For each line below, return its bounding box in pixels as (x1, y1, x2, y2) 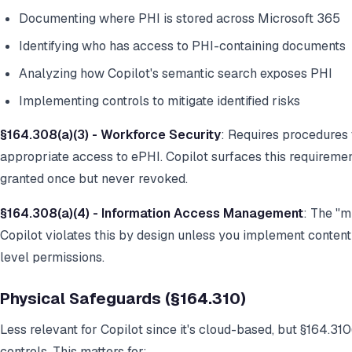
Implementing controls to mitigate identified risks (19, 93, 300, 110)
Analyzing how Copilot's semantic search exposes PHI (19, 65, 332, 82)
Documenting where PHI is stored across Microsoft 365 (19, 10, 340, 27)
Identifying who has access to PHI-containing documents (19, 38, 346, 55)
